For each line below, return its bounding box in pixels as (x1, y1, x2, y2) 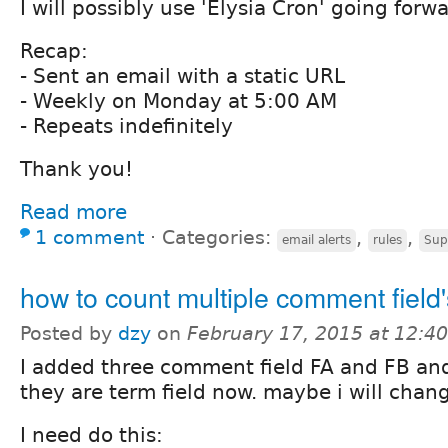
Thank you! (20, 156, 133, 181)
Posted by (20, 322, 118, 344)
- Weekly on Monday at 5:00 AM (20, 88, 337, 113)
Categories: (162, 226, 277, 248)
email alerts (282, 232, 351, 247)
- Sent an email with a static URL (20, 63, 345, 88)
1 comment (35, 226, 144, 248)
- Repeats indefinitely (20, 113, 233, 138)
